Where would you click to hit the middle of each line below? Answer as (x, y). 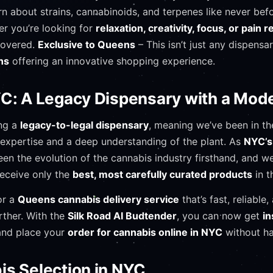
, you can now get (220, 216)
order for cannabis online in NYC (145, 232)
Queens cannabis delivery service (98, 199)
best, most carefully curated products (162, 174)
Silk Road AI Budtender (122, 216)
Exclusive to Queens (87, 44)
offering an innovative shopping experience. (112, 61)
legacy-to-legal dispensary (84, 125)
